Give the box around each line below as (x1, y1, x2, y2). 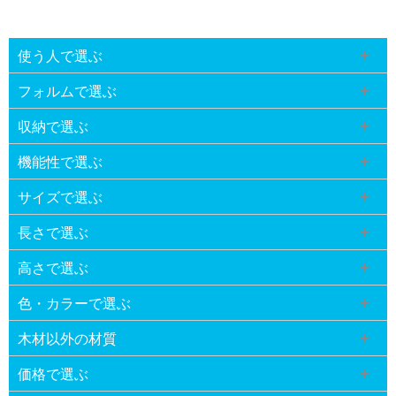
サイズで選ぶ (18, 187, 103, 208)
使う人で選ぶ (18, 45, 103, 66)
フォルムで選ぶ (18, 80, 118, 102)
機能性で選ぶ (18, 151, 103, 172)
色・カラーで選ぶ (18, 293, 132, 314)
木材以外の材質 (18, 328, 118, 349)
